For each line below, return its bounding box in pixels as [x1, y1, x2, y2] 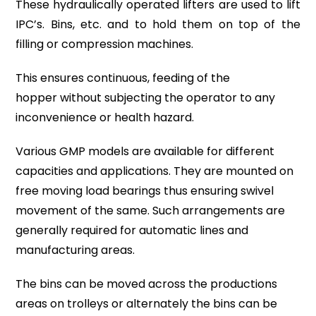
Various [16, 143, 60, 159]
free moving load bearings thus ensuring [16, 183, 241, 199]
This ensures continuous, [16, 70, 153, 86]
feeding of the [152, 70, 231, 86]
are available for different [129, 143, 275, 159]
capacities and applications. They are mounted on [16, 163, 294, 179]
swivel [241, 183, 274, 199]
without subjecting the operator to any [57, 90, 276, 106]
